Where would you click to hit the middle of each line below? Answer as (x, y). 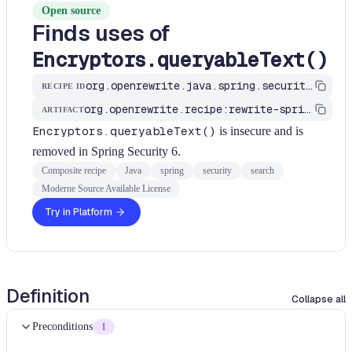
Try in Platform (79, 212)
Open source (71, 11)
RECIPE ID (64, 86)
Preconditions (62, 326)
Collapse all (319, 299)
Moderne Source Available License (106, 189)
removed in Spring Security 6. (106, 151)
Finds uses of (101, 33)
